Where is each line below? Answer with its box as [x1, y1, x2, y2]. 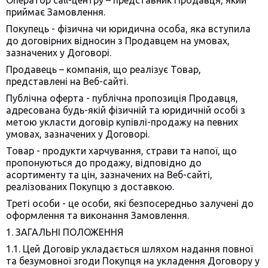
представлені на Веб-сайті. [6, 76, 128, 87]
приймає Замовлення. [6, 7, 105, 17]
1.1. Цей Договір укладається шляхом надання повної [6, 243, 253, 254]
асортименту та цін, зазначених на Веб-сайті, [6, 169, 212, 180]
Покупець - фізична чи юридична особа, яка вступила [6, 23, 251, 34]
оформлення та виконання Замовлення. [6, 210, 189, 221]
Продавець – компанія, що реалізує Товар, [6, 64, 201, 75]
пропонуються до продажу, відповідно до [6, 157, 202, 168]
